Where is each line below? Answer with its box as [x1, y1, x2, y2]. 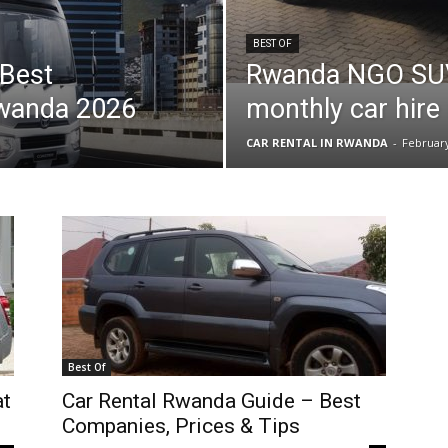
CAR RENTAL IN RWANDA [245, 135, 388, 150]
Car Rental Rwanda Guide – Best [62, 389, 361, 413]
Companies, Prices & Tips [62, 414, 300, 438]
